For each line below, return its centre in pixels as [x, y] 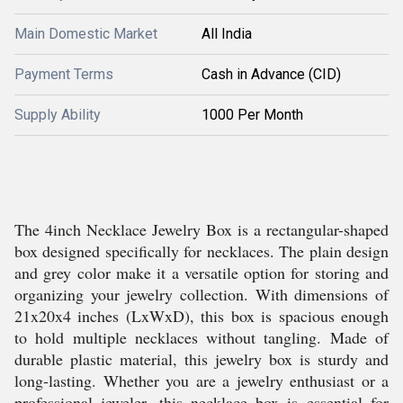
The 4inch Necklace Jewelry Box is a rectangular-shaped [201, 229]
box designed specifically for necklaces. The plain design [201, 251]
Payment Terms [64, 74]
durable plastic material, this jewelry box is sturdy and [201, 359]
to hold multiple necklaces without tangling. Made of [201, 337]
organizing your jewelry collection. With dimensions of [201, 294]
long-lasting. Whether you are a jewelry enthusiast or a [201, 381]
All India [227, 34]
